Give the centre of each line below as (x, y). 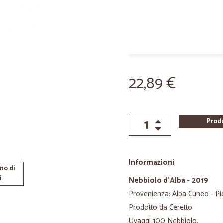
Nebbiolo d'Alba (157, 180)
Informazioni (152, 163)
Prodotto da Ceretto (161, 207)
